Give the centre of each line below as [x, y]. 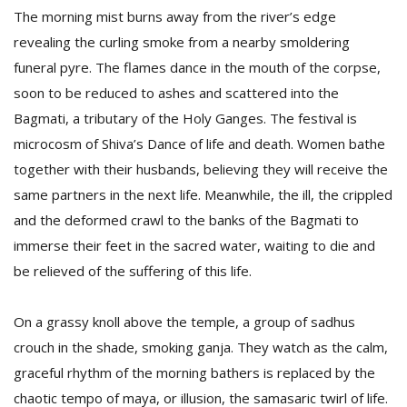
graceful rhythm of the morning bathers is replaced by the [194, 372]
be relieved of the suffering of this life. [133, 271]
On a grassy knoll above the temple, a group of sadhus [184, 322]
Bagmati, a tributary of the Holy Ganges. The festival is [185, 118]
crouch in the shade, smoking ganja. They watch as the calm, [201, 347]
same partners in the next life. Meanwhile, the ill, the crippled [203, 194]
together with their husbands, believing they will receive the [201, 169]
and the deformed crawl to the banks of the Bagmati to [186, 220]
